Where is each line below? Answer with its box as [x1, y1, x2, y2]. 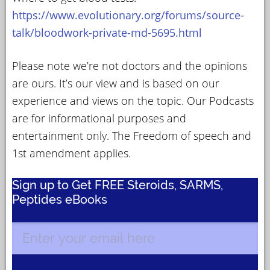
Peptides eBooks [12, 192, 107, 207]
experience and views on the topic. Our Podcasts [12, 93, 254, 108]
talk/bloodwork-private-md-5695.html [12, 25, 202, 40]
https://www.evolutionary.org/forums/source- [12, 7, 244, 22]
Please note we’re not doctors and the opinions [12, 58, 247, 73]
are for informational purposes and [12, 110, 186, 125]
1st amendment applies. [12, 145, 131, 160]
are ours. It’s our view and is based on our [12, 75, 219, 90]
